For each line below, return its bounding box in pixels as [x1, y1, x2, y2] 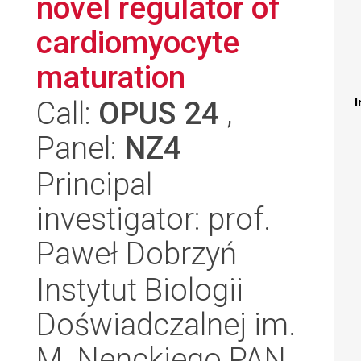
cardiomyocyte [36, 24, 239, 60]
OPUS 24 [98, 95, 219, 131]
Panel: [36, 130, 124, 166]
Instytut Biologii [36, 272, 243, 308]
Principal [36, 166, 152, 202]
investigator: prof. [36, 201, 271, 237]
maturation [36, 59, 185, 95]
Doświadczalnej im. [36, 306, 296, 342]
